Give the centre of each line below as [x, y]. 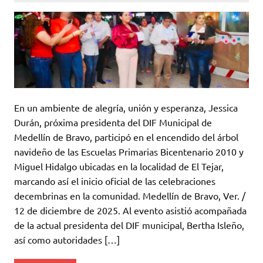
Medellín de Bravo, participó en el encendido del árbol [126, 137]
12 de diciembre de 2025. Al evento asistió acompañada [130, 210]
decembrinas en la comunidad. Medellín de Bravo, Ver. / [130, 196]
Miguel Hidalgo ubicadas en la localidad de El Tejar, [119, 166]
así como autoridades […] [67, 240]
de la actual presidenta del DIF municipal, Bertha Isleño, [129, 225]
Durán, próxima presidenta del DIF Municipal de [113, 122]
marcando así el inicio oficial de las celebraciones [115, 181]
